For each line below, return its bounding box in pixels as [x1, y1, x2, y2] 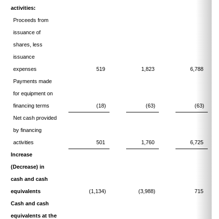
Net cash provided [13, 115, 57, 121]
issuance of [13, 29, 41, 35]
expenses [13, 66, 37, 72]
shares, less [13, 42, 43, 47]
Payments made [13, 78, 52, 84]
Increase [11, 152, 32, 157]
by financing [13, 127, 42, 133]
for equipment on [13, 90, 53, 96]
